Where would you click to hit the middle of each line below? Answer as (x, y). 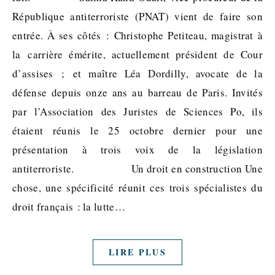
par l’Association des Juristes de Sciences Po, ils (137, 112)
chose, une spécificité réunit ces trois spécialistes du (137, 188)
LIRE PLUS (137, 252)
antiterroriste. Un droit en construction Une (137, 169)
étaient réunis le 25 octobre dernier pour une (137, 131)
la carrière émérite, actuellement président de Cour (137, 55)
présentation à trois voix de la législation (137, 150)
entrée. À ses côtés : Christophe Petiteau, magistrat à (137, 36)
